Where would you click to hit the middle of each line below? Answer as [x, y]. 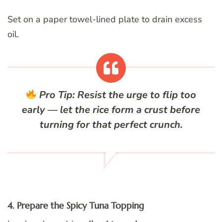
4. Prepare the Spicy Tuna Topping [76, 206]
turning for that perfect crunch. [111, 125]
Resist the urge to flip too [136, 95]
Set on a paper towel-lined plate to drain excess [105, 20]
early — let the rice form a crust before [111, 110]
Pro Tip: [57, 95]
